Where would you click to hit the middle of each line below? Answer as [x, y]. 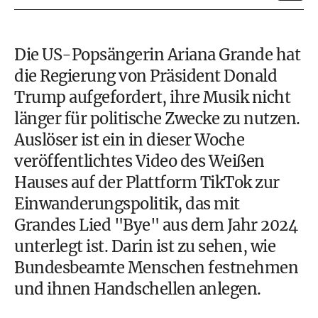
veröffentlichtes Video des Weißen [139, 161]
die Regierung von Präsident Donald [146, 76]
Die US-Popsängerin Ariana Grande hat [157, 55]
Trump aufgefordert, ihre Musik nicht [152, 97]
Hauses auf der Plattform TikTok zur [147, 182]
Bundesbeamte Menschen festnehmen [156, 268]
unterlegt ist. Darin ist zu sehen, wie [145, 246]
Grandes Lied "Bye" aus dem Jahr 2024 [156, 225]
